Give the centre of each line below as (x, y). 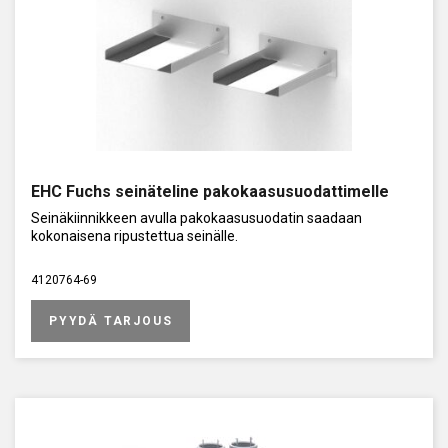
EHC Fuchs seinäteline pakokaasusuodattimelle (210, 191)
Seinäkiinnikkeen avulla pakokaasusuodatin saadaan (196, 217)
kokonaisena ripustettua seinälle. (134, 235)
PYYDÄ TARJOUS (111, 320)
